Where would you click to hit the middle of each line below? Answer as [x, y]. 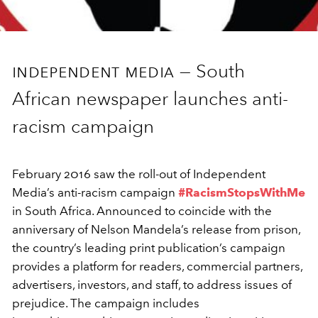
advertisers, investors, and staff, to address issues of [152, 285]
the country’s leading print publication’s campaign [149, 248]
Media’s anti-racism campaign [95, 192]
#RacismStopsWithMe [242, 192]
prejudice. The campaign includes [106, 303]
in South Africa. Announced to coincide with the [142, 211]
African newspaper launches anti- [150, 99]
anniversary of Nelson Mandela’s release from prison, [156, 229]
